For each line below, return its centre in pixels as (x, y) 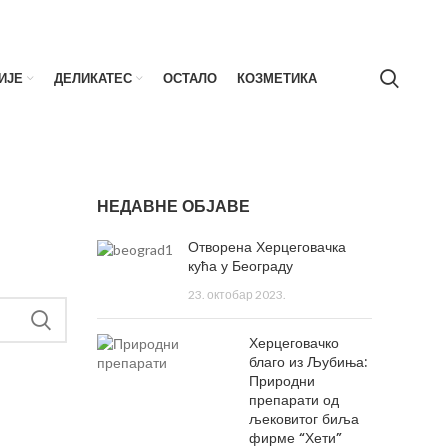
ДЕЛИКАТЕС (93, 77)
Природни (282, 381)
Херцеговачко (294, 343)
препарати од (294, 400)
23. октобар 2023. (236, 294)
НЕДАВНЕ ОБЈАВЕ (173, 206)
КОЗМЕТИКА (277, 77)
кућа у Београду (240, 266)
